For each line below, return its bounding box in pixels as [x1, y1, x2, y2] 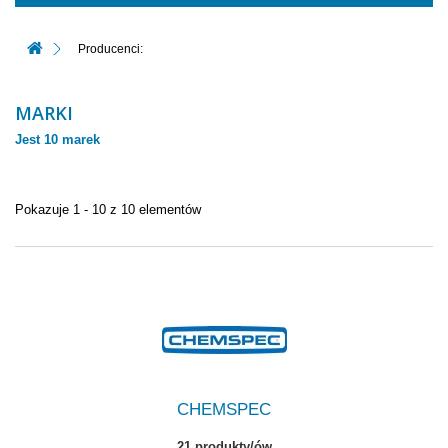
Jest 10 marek [15, 132, 100, 147]
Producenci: [75, 42, 143, 56]
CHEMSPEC [177, 400, 271, 419]
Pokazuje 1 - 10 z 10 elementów [15, 202, 201, 217]
